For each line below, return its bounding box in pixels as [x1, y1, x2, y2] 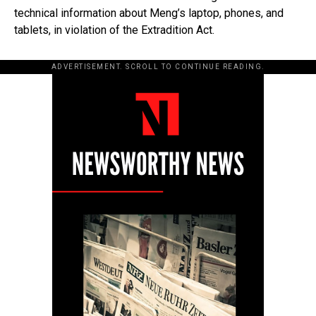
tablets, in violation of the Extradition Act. [14, 23, 214, 37]
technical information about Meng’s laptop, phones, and [14, 6, 284, 20]
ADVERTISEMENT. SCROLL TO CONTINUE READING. [51, 62, 265, 71]
